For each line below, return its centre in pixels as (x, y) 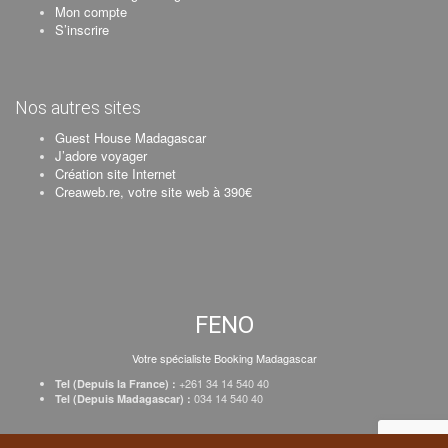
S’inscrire (82, 29)
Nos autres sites (78, 107)
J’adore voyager (101, 155)
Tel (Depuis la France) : (115, 383)
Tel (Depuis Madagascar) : (123, 398)
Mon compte (91, 11)
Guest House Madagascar (130, 137)
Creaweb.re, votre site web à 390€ (153, 191)
